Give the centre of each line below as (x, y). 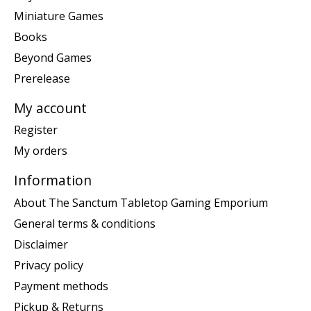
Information (53, 180)
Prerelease (42, 78)
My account (50, 108)
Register (36, 130)
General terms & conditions (85, 223)
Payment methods (61, 286)
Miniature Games (59, 16)
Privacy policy (49, 265)
